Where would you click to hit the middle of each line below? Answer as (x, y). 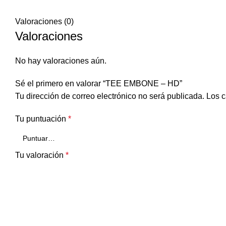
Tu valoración (40, 155)
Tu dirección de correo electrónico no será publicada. (110, 96)
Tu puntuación (42, 119)
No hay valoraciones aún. (61, 61)
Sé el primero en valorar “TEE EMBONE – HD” (99, 83)
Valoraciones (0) (44, 21)
